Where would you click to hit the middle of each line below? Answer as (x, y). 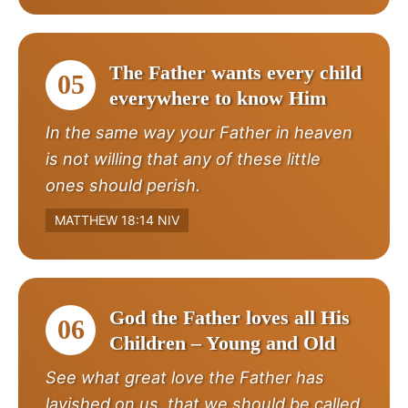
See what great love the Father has (185, 377)
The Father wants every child (235, 72)
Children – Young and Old (222, 342)
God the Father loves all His (229, 317)
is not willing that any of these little (183, 158)
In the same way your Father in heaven (199, 132)
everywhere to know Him (218, 97)
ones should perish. (123, 184)
